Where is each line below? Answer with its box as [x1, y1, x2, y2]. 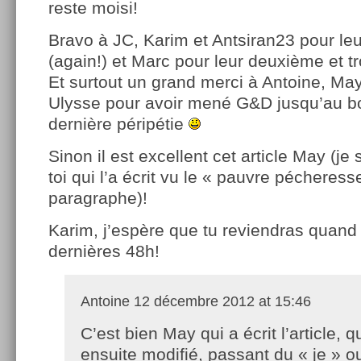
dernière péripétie [48, 114, 189, 134]
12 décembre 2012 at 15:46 [130, 293, 311, 310]
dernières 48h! [48, 242, 160, 261]
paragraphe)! [48, 189, 147, 208]
